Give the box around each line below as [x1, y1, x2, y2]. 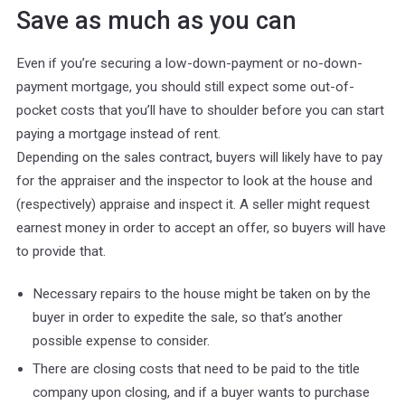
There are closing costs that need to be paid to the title [33, 360, 360, 377]
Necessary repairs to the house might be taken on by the [33, 285, 371, 302]
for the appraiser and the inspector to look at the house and [16, 172, 372, 189]
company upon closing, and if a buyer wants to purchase [33, 383, 370, 400]
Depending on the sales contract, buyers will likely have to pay [16, 148, 382, 165]
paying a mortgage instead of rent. [16, 125, 221, 142]
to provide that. [16, 242, 106, 259]
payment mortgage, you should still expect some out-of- [16, 78, 354, 95]
